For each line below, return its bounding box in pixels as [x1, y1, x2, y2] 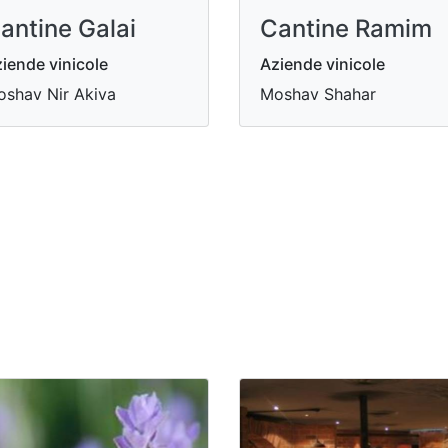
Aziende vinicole [260, 53, 385, 74]
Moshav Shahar [260, 83, 376, 104]
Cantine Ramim [260, 13, 432, 43]
